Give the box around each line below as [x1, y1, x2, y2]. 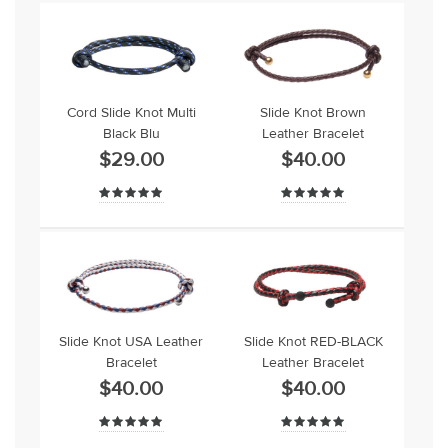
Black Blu [102, 125, 160, 144]
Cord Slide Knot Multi [66, 104, 196, 123]
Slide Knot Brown [260, 104, 367, 123]
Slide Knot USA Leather [59, 333, 204, 352]
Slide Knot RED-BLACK [243, 333, 383, 352]
